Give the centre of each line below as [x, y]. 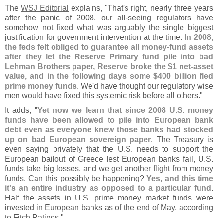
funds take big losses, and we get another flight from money [109, 169]
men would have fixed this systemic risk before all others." [104, 96]
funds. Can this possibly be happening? [76, 178]
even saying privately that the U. [65, 149]
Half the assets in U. [44, 198]
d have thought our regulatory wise [153, 86]
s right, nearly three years [169, 8]
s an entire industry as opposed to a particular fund [111, 188]
